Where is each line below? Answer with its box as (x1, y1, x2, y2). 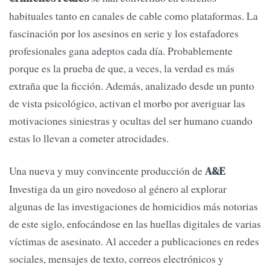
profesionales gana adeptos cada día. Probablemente (9, 43, 233, 58)
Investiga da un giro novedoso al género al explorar (9, 181, 227, 196)
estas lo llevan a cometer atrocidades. (9, 131, 169, 146)
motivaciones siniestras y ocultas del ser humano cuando (9, 113, 253, 128)
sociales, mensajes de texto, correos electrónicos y (9, 251, 224, 266)
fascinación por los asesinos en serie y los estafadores (9, 26, 239, 41)
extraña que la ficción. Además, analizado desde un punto (9, 78, 254, 93)
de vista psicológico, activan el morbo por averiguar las (9, 96, 245, 111)
